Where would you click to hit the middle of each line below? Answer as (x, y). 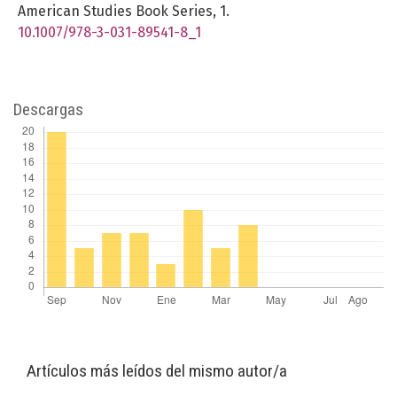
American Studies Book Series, (119, 11)
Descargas (48, 109)
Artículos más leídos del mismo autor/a (157, 370)
